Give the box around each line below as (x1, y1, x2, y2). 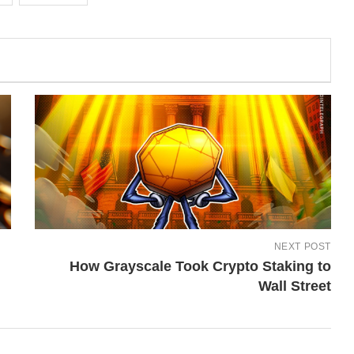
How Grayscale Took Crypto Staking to (69, 258, 331, 274)
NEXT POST (273, 240, 331, 252)
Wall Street (258, 277, 331, 294)
